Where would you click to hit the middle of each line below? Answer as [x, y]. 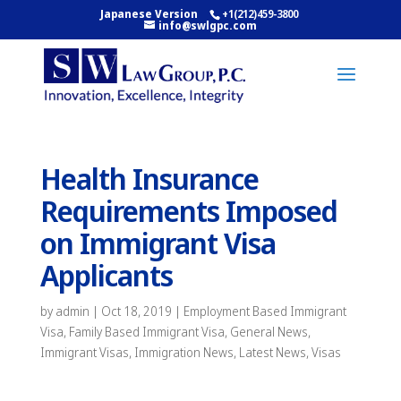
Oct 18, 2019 [136, 311]
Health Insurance [149, 179]
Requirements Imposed [188, 211]
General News [269, 332]
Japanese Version [149, 14]
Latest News [272, 352]
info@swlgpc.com [207, 26]
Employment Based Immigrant [264, 311]
